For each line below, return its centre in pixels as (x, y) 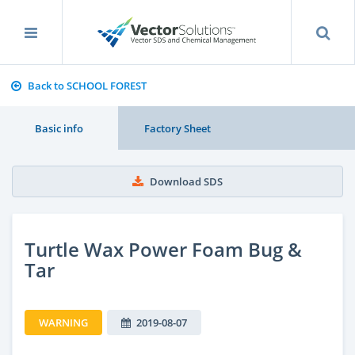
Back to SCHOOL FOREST (87, 86)
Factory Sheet (177, 128)
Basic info (59, 128)
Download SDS (186, 181)
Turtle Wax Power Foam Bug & (163, 249)
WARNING (63, 322)
